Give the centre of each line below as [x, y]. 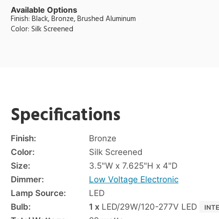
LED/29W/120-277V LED [149, 207]
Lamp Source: [38, 193]
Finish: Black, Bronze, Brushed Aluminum [73, 19]
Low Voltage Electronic [134, 179]
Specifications [66, 116]
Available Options [44, 10]
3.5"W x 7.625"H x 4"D [133, 165]
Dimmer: [27, 179]
